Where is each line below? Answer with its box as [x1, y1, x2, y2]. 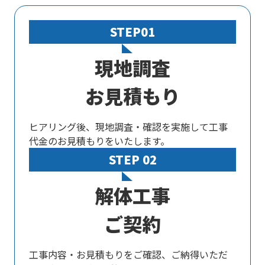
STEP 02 [108, 151, 157, 168]
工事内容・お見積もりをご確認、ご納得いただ [29, 247, 228, 261]
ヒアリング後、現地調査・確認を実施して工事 [29, 119, 228, 134]
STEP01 [110, 23, 155, 40]
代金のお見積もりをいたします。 [29, 134, 170, 148]
